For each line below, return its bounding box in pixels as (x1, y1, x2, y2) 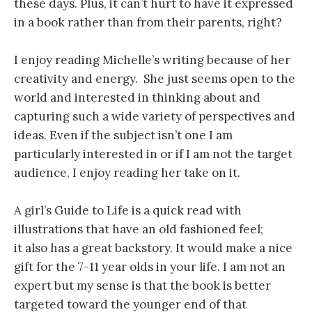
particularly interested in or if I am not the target (14, 146, 292, 162)
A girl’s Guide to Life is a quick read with (14, 203, 242, 219)
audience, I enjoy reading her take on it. (14, 165, 240, 181)
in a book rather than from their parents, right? (14, 14, 282, 30)
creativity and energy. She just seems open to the (14, 71, 295, 87)
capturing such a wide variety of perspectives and (14, 109, 295, 125)
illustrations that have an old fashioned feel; (14, 221, 263, 237)
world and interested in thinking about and (14, 90, 260, 106)
